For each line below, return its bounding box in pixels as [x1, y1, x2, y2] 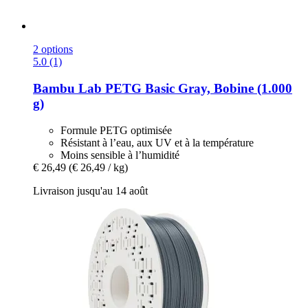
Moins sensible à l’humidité [60, 148, 179, 161]
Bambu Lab [33, 81, 102, 96]
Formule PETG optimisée [60, 124, 172, 136]
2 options [33, 43, 73, 56]
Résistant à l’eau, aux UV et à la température [60, 136, 254, 148]
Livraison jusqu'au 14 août [33, 184, 148, 197]
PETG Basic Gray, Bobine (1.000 [102, 81, 292, 96]
